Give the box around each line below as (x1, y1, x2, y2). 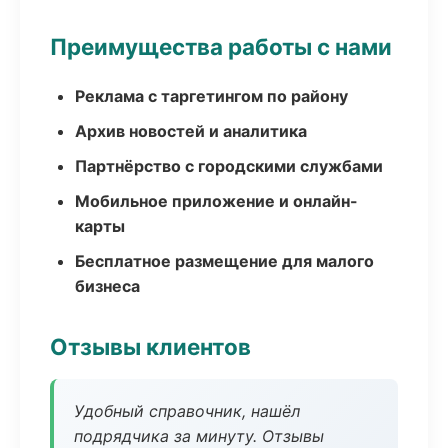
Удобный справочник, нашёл (74, 401, 300, 421)
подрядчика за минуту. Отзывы (74, 426, 324, 446)
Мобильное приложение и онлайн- (75, 191, 358, 211)
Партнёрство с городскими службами (75, 156, 383, 176)
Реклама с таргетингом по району (75, 86, 348, 106)
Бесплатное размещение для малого (75, 251, 374, 271)
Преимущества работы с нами (50, 33, 392, 60)
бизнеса (75, 276, 140, 296)
